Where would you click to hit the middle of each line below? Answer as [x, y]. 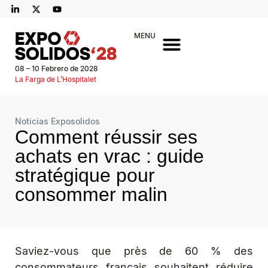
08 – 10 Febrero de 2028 [57, 68]
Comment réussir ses [106, 137]
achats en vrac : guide [109, 156]
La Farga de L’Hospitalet [56, 79]
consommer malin [91, 194]
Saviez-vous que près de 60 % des [134, 251]
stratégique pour [85, 175]
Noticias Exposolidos [57, 121]
